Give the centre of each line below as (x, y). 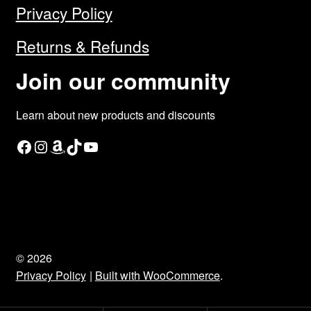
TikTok (69, 146)
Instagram (39, 146)
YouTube (86, 146)
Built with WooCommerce (157, 276)
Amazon (53, 146)
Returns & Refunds (82, 46)
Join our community (123, 81)
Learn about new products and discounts (115, 115)
